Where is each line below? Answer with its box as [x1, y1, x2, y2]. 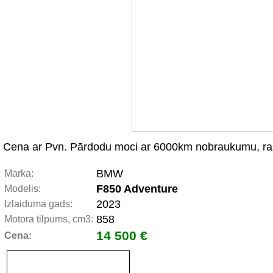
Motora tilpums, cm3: [4, 214, 93, 224]
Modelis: [4, 183, 41, 194]
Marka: [4, 168, 34, 179]
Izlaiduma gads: [4, 199, 73, 209]
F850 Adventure [96, 183, 178, 195]
